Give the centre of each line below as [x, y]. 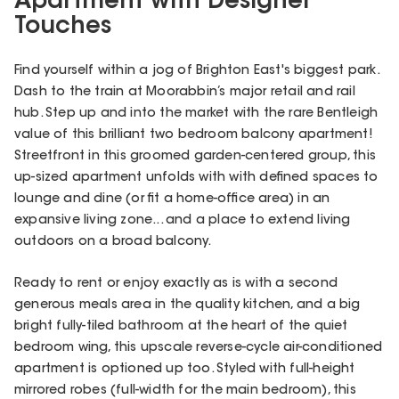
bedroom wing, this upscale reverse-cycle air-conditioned [199, 348]
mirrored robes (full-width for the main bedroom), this [185, 391]
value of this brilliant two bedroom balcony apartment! [193, 135]
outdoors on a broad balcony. [113, 242]
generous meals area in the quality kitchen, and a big [187, 305]
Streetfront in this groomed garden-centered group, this [195, 156]
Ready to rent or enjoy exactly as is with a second [176, 284]
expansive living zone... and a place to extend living [183, 220]
